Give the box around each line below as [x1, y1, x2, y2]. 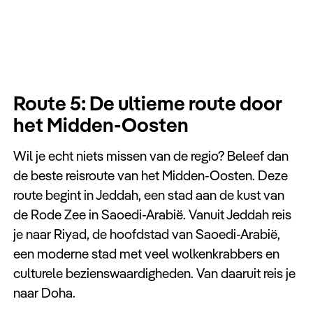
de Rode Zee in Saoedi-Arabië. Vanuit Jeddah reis [13, 206, 292, 224]
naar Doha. [13, 284, 76, 302]
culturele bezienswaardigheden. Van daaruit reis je [13, 265, 296, 282]
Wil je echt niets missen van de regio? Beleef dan [13, 147, 289, 165]
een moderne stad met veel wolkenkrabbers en [13, 245, 280, 263]
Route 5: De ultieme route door [13, 89, 282, 115]
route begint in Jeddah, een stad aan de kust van [13, 187, 285, 204]
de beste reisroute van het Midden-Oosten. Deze [13, 167, 289, 184]
